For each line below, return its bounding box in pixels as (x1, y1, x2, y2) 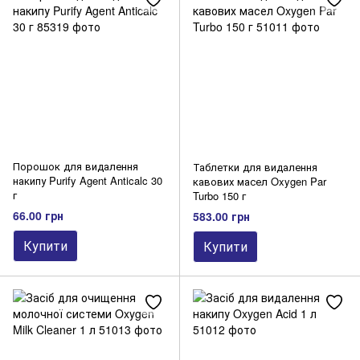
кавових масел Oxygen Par (193, 174, 326, 189)
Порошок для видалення (13, 158, 138, 174)
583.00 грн (193, 207, 250, 224)
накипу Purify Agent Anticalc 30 (13, 173, 162, 188)
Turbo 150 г (193, 188, 246, 203)
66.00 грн (13, 207, 63, 223)
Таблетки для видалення (193, 159, 317, 174)
